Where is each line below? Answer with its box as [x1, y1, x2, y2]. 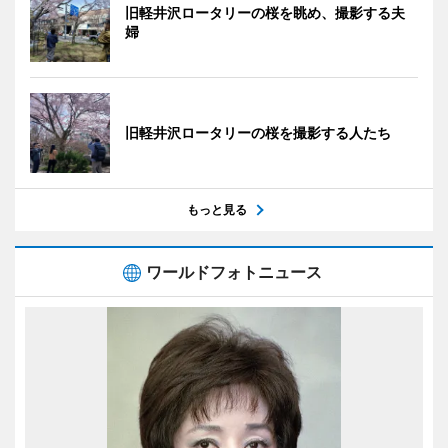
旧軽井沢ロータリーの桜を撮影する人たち [125, 123, 391, 141]
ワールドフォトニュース [146, 261, 322, 282]
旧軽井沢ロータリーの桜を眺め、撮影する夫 [125, 3, 405, 21]
